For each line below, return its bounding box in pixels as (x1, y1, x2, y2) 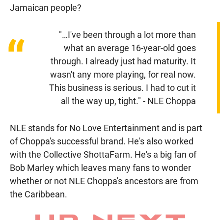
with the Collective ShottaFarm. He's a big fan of (10, 149, 196, 160)
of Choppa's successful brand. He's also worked (10, 136, 193, 147)
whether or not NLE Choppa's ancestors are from (10, 176, 198, 187)
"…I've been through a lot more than (58, 29, 196, 40)
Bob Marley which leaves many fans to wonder (10, 163, 191, 173)
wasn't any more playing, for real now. (50, 69, 196, 80)
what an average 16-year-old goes (63, 43, 196, 54)
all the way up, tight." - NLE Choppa (60, 96, 196, 107)
